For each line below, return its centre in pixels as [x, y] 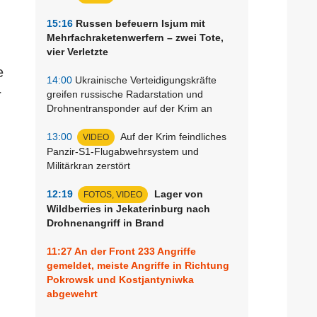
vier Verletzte [77, 51]
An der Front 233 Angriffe [134, 251]
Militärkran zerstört [88, 165]
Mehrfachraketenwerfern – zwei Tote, [135, 37]
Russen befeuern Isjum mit [139, 23]
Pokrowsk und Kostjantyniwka [120, 279]
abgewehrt [72, 293]
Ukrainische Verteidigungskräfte [144, 80]
